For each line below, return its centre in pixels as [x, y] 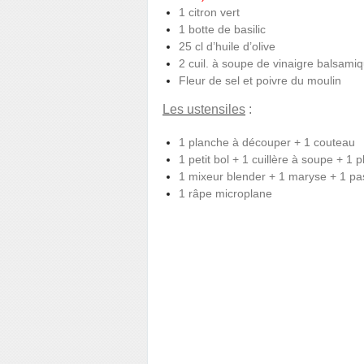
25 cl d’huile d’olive [227, 46]
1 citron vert [209, 12]
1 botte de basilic [222, 29]
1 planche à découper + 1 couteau [267, 142]
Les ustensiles [204, 109]
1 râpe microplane [225, 193]
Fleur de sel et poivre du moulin [260, 80]
